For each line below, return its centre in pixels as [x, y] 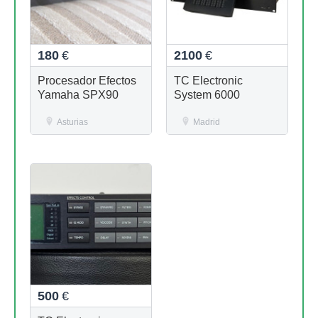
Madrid [207, 122]
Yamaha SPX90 [78, 95]
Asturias [72, 122]
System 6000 [207, 95]
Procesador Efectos [87, 81]
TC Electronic [208, 81]
